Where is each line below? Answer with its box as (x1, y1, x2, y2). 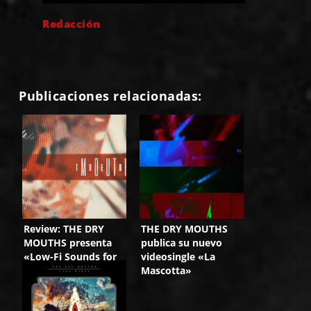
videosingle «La (141, 249, 216, 263)
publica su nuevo (141, 235, 223, 249)
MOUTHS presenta (24, 235, 112, 249)
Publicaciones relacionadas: (19, 87, 202, 104)
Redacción (42, 16, 101, 31)
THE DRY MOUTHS (141, 221, 228, 235)
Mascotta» (141, 263, 192, 277)
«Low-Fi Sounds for (24, 249, 117, 263)
